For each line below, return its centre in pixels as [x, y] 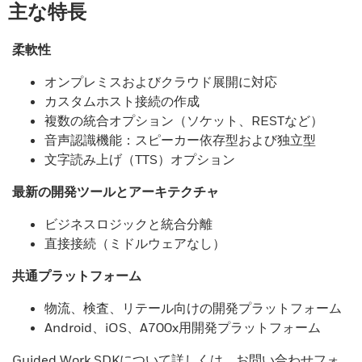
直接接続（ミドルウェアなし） [135, 243]
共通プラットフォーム [77, 276]
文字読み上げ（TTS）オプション [140, 159]
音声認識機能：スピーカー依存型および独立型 [180, 140]
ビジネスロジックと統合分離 [128, 224]
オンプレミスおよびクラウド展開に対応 [161, 82]
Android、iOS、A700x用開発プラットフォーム [183, 327]
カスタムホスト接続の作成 [122, 101]
